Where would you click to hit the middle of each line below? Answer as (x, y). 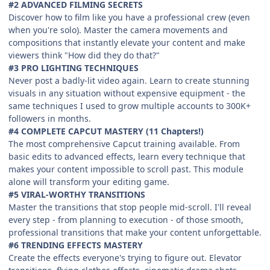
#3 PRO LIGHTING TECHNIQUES (74, 68)
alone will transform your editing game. (89, 182)
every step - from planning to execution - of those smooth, (126, 220)
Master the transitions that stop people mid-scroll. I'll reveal (130, 207)
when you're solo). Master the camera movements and (118, 30)
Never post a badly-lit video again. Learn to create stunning (129, 81)
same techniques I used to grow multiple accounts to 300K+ (130, 106)
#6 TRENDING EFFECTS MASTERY (76, 245)
